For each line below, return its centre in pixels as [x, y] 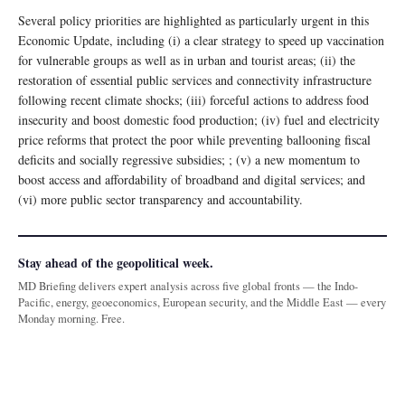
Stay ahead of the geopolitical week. [116, 262]
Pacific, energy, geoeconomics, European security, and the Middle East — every [202, 302]
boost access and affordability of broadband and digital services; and [192, 179]
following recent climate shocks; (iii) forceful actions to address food [193, 99]
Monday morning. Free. [71, 318]
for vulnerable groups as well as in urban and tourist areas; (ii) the [187, 60]
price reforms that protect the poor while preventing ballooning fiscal [194, 139]
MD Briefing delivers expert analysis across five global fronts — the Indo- [188, 286]
